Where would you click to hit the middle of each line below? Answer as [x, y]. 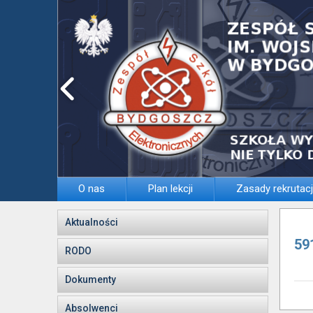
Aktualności [92, 222]
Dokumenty [90, 279]
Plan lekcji [170, 189]
